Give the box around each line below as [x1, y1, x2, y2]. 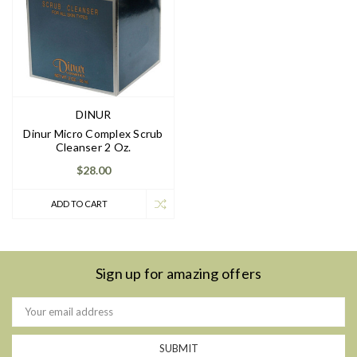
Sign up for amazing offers [95, 265, 262, 283]
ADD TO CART [51, 198, 108, 210]
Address [12, 310, 51, 324]
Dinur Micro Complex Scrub [23, 127, 163, 141]
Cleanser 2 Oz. [55, 140, 131, 155]
